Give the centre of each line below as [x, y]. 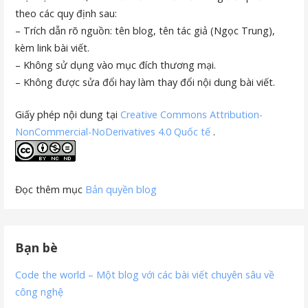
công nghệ [40, 292]
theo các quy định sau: [66, 14]
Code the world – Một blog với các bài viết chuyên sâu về [145, 275]
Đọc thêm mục [51, 190]
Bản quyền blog [121, 190]
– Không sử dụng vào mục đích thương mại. [116, 65]
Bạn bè [37, 247]
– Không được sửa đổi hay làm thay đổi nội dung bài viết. [145, 82]
